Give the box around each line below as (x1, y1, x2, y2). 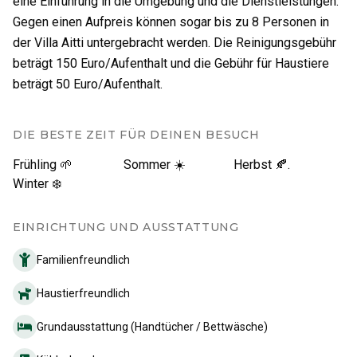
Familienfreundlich (37, 253, 130, 266)
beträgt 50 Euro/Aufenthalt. (13, 76, 163, 92)
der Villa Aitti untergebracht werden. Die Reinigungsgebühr (13, 34, 336, 50)
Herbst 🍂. (233, 156, 291, 172)
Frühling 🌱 (13, 156, 73, 172)
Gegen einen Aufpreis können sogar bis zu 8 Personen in (13, 14, 329, 29)
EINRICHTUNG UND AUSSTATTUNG (13, 219, 239, 234)
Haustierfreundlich (37, 286, 130, 300)
